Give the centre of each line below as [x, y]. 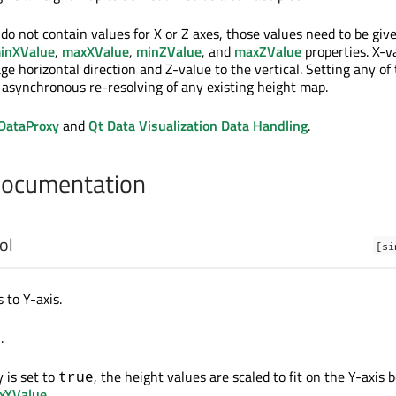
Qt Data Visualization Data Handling [198, 126]
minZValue [169, 51]
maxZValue [268, 51]
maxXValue [95, 51]
